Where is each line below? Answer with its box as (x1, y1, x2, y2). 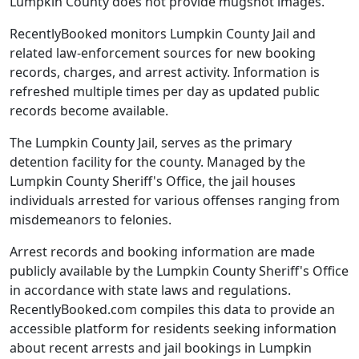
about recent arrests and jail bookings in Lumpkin (10, 339, 312, 357)
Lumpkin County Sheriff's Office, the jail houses (10, 172, 296, 191)
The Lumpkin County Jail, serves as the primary (10, 134, 292, 152)
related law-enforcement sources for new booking (10, 44, 316, 63)
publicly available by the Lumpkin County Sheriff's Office (10, 262, 349, 280)
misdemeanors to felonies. (10, 211, 171, 229)
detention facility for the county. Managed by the (10, 153, 305, 171)
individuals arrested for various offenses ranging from (10, 192, 340, 210)
